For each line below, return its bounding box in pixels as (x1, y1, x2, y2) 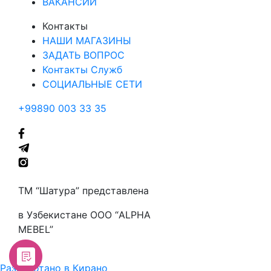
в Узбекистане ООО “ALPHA (18, 209, 151, 221)
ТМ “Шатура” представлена (18, 184, 149, 197)
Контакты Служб (42, 64, 122, 76)
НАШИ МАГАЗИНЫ (42, 34, 131, 47)
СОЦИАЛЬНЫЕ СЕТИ (42, 78, 142, 90)
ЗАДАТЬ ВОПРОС (42, 49, 125, 61)
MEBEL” (18, 223, 53, 235)
